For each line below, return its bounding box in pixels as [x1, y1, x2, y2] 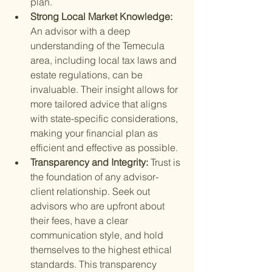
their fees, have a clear [30, 214, 131, 227]
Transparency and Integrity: [30, 156, 151, 169]
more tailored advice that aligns [30, 98, 169, 110]
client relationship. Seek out [30, 185, 152, 198]
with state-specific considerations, [30, 112, 180, 125]
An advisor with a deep [30, 25, 133, 38]
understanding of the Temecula [30, 39, 167, 52]
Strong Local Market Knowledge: [30, 10, 175, 23]
